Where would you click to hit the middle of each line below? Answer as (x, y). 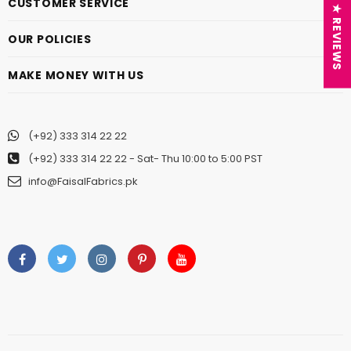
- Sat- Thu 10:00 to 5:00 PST (195, 158)
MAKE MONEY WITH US (76, 75)
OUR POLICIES (50, 39)
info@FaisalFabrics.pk (83, 181)
